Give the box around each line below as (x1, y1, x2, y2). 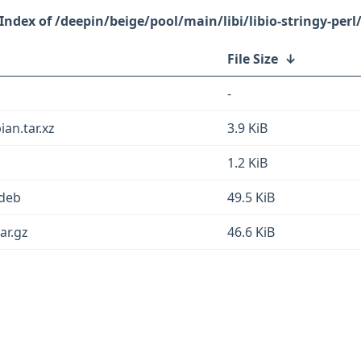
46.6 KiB (227, 223, 275, 241)
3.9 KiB (227, 119, 268, 137)
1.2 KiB (227, 154, 268, 172)
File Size (227, 50, 278, 68)
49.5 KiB (227, 189, 275, 206)
